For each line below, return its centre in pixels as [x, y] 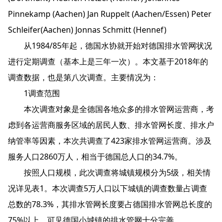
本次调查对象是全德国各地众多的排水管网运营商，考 [111, 109]
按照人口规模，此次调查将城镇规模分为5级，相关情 [109, 172]
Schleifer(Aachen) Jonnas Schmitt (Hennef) [87, 30]
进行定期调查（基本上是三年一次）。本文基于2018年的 [108, 61]
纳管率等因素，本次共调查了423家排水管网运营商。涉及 [110, 141]
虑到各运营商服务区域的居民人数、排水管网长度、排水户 [111, 125]
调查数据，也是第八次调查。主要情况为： [83, 77]
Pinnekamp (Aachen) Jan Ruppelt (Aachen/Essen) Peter [110, 14]
